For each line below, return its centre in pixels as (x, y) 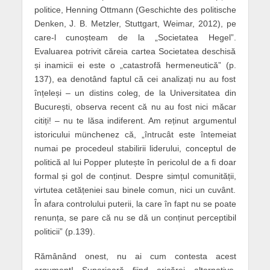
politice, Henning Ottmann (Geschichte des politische (135, 10)
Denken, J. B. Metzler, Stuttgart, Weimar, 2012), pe (135, 24)
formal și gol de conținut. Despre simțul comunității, (135, 176)
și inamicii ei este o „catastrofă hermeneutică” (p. (135, 65)
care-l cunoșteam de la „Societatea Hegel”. (135, 38)
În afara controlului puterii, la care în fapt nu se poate (135, 204)
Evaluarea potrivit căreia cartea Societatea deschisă (135, 52)
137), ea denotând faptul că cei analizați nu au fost (135, 79)
